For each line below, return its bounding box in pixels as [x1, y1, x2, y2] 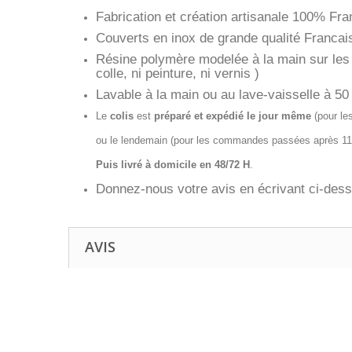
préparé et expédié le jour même [154, 110, 311, 122]
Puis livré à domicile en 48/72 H [96, 159, 250, 170]
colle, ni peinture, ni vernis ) [96, 66, 259, 81]
